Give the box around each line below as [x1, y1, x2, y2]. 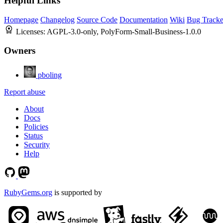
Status [24, 131, 43, 140]
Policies [24, 122, 48, 131]
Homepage [4, 15, 38, 24]
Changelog [40, 15, 75, 24]
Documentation [119, 15, 168, 24]
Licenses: [16, 27, 47, 36]
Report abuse [4, 88, 45, 97]
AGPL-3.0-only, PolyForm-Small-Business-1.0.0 [47, 27, 201, 36]
